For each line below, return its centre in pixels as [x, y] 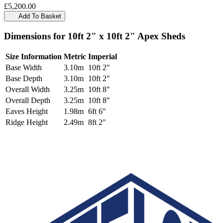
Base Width [24, 68]
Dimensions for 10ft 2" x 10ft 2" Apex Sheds [95, 36]
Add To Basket [40, 16]
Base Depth [24, 79]
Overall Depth [28, 101]
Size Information [34, 57]
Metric [75, 57]
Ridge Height [27, 122]
